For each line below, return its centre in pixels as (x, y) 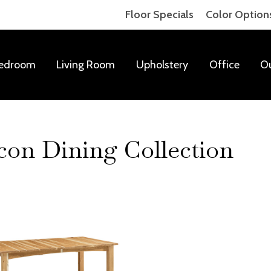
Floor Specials (159, 15)
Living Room (86, 64)
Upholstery (162, 64)
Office (224, 64)
